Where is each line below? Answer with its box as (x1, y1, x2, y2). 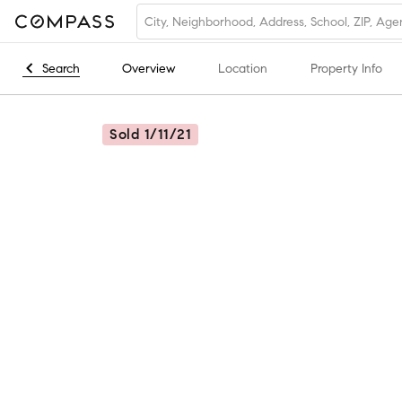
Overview (122, 61, 175, 76)
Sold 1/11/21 (109, 126, 191, 143)
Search (42, 60, 80, 76)
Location (218, 61, 267, 76)
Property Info (310, 61, 382, 76)
